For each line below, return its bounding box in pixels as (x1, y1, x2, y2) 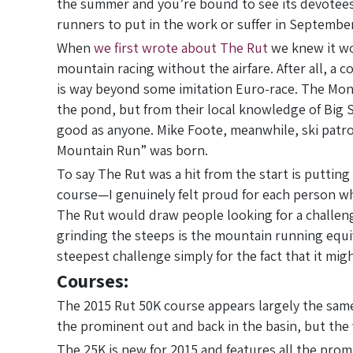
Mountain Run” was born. (57, 140, 208, 159)
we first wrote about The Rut (94, 38, 268, 57)
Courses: (57, 268, 133, 294)
